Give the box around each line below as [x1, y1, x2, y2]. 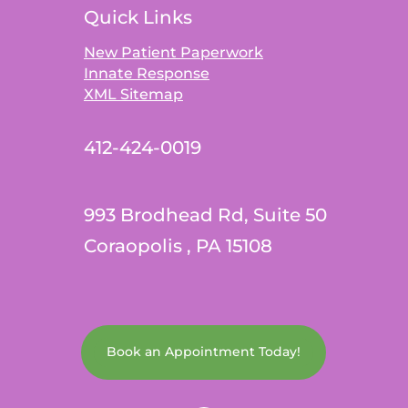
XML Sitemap [83, 86, 183, 104]
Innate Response [83, 65, 209, 83]
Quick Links [83, 6, 192, 29]
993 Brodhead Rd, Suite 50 [83, 204, 327, 227]
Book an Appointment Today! [107, 343, 301, 361]
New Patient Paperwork [83, 44, 263, 62]
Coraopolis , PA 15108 [83, 235, 272, 258]
